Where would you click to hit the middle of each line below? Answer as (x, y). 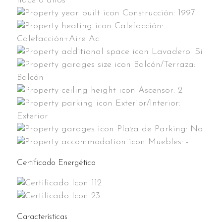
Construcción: (150, 13)
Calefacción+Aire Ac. (59, 39)
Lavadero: (173, 52)
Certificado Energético (56, 163)
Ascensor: (158, 90)
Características (42, 217)
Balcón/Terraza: (165, 64)
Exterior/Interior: (148, 103)
